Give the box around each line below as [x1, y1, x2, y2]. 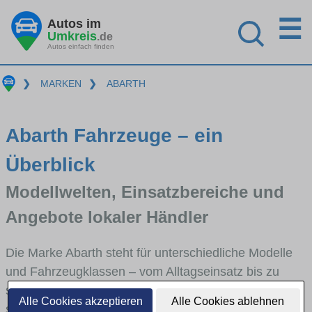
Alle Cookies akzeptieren [18, 295, 143, 307]
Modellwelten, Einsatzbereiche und [6, 182, 284, 201]
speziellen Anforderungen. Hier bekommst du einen [6, 283, 290, 297]
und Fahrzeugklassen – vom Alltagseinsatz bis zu [6, 264, 279, 279]
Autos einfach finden [47, 42, 114, 50]
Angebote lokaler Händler [6, 207, 208, 226]
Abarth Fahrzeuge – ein [6, 124, 223, 146]
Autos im [47, 16, 101, 31]
